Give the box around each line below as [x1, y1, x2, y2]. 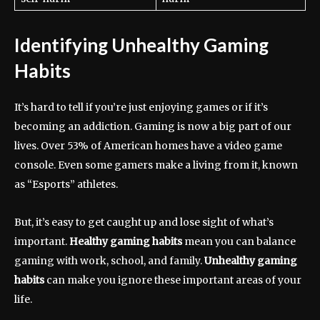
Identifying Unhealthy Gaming [14, 34, 269, 57]
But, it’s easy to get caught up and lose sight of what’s [14, 216, 274, 229]
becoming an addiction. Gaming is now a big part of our [14, 120, 291, 134]
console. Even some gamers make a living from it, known [14, 159, 298, 172]
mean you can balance [182, 235, 296, 249]
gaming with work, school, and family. [14, 254, 204, 268]
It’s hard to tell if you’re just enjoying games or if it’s [14, 101, 268, 114]
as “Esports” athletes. [14, 178, 118, 191]
